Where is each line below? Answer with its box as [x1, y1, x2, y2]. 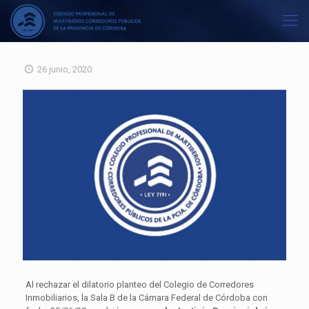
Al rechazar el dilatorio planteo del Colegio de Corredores [25, 279, 254, 290]
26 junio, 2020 [37, 64, 92, 74]
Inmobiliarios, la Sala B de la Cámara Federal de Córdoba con [25, 292, 268, 303]
